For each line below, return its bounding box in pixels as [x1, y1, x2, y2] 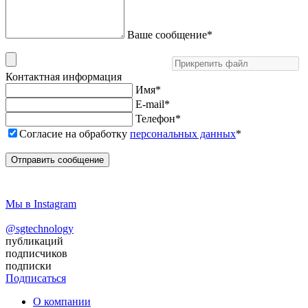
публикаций [5, 234, 63, 247]
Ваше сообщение [127, 28, 207, 41]
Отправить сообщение [11, 154, 104, 165]
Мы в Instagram [5, 197, 76, 210]
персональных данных [130, 127, 236, 140]
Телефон [135, 112, 175, 124]
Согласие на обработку [19, 127, 130, 140]
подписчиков [5, 247, 67, 259]
